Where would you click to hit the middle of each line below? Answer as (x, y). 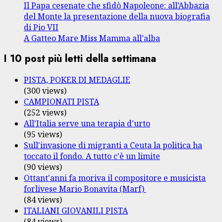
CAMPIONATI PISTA (61, 101)
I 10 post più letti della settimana (80, 59)
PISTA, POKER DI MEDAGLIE (77, 80)
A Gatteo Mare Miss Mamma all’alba (92, 38)
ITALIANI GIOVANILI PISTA (76, 210)
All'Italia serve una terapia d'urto (87, 123)
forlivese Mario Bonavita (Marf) (85, 189)
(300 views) (45, 90)
